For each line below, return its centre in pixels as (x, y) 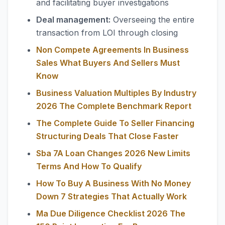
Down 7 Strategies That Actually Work (111, 196)
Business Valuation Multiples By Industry (116, 93)
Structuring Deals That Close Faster (107, 136)
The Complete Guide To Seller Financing (115, 123)
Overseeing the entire (152, 20)
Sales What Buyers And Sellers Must (108, 63)
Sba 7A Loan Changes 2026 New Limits (113, 153)
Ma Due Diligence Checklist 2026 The (111, 213)
